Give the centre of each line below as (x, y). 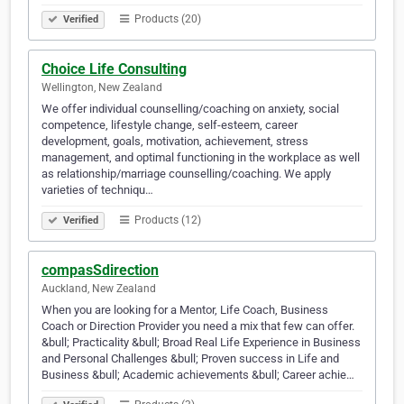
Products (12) (166, 220)
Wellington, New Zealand (102, 88)
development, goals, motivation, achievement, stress (175, 142)
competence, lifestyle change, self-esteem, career (170, 125)
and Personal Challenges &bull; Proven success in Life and (190, 359)
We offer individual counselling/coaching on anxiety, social (190, 109)
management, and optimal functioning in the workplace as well (201, 158)
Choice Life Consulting (114, 69)
